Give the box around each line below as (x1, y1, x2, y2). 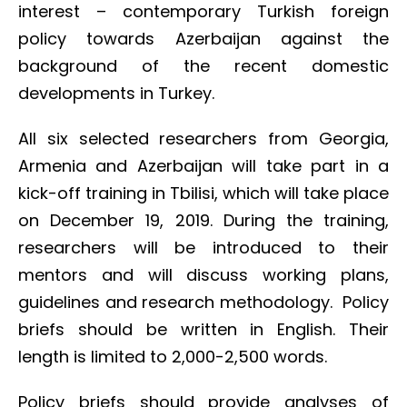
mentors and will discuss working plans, (18, 263, 389, 286)
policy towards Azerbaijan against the (18, 27, 389, 50)
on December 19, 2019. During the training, (18, 209, 389, 232)
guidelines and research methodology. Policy (18, 291, 389, 313)
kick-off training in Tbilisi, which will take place (18, 182, 389, 204)
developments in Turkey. (18, 82, 214, 104)
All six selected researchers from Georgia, (18, 127, 389, 150)
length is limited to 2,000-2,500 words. (18, 345, 327, 368)
